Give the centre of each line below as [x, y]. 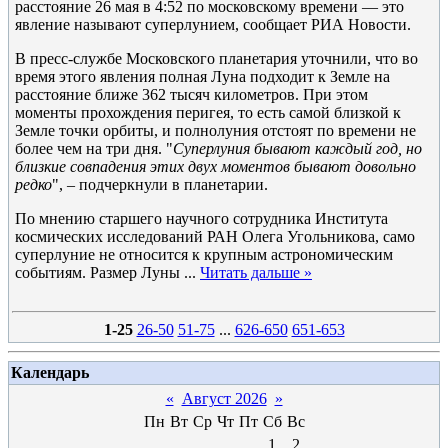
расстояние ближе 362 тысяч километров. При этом [191, 94]
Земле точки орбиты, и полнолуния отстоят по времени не [215, 130]
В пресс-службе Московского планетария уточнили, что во [216, 58]
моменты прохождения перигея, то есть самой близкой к [208, 112]
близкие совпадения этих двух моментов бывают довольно [215, 166]
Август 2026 [224, 398]
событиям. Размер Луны [99, 272]
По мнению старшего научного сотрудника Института [201, 218]
